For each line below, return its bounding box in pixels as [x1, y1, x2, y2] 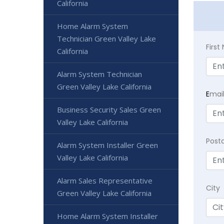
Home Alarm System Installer [57, 211, 158, 221]
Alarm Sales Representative [57, 175, 152, 185]
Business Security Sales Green [57, 104, 161, 114]
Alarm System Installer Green [57, 140, 158, 150]
